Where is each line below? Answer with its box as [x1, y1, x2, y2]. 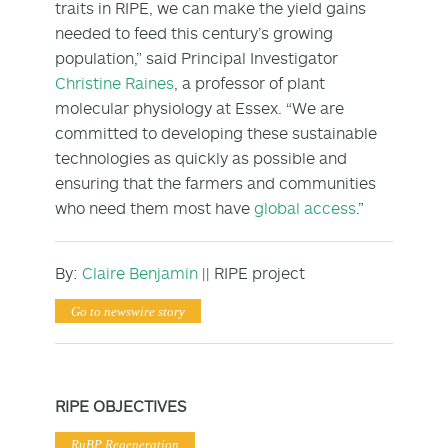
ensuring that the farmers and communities [55, 172, 376, 193]
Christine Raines [55, 72, 174, 93]
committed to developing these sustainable [55, 122, 377, 143]
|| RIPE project [198, 262, 305, 283]
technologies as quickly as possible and [55, 147, 347, 168]
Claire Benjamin [82, 262, 198, 283]
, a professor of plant [174, 72, 325, 93]
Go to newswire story [71, 303, 185, 319]
